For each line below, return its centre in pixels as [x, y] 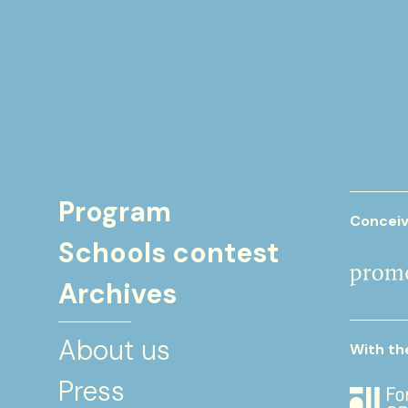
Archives [117, 294]
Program [115, 212]
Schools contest [168, 253]
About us [114, 350]
